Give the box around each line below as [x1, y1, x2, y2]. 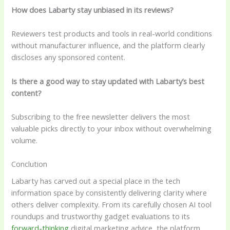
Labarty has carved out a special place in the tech [11, 176, 181, 186]
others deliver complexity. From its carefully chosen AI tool [11, 199, 212, 210]
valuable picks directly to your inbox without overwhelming [11, 123, 212, 133]
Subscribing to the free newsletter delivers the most [11, 111, 190, 122]
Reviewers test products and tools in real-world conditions [11, 28, 213, 39]
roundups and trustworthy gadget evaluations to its [11, 211, 190, 222]
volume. [11, 135, 38, 145]
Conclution [11, 159, 48, 169]
